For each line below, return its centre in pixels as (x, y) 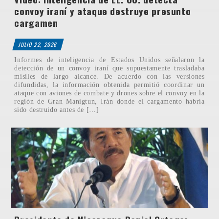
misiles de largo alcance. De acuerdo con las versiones (109, 77)
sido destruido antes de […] (57, 110)
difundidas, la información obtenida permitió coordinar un (109, 85)
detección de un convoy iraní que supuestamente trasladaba (109, 68)
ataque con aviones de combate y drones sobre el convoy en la (109, 93)
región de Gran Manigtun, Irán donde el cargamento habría (109, 101)
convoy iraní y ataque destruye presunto (103, 11)
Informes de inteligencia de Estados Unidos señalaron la (109, 60)
